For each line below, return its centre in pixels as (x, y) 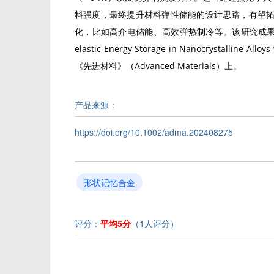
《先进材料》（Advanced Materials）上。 (158, 65)
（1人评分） (155, 223)
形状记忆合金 (109, 182)
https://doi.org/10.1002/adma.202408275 (154, 132)
